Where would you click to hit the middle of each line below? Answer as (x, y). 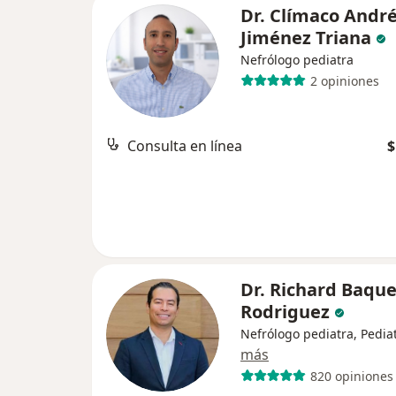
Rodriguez (285, 312)
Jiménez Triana (306, 38)
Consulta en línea (185, 146)
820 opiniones (351, 376)
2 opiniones (344, 80)
